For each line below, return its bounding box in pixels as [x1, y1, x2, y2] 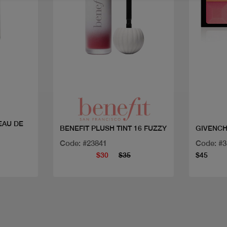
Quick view [94, 68, 133, 78]
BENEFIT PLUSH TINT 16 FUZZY [59, 124, 167, 133]
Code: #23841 [59, 139, 107, 148]
